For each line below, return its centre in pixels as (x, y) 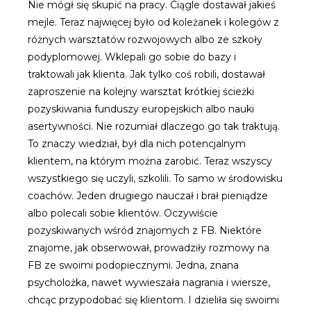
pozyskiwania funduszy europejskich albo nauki (141, 109)
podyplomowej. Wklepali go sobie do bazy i (132, 57)
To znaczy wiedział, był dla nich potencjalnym (137, 144)
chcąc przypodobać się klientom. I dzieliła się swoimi (153, 300)
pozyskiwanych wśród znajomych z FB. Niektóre (145, 231)
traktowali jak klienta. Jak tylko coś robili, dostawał (146, 75)
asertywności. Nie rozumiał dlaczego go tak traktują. (154, 127)
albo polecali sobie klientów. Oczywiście (123, 213)
